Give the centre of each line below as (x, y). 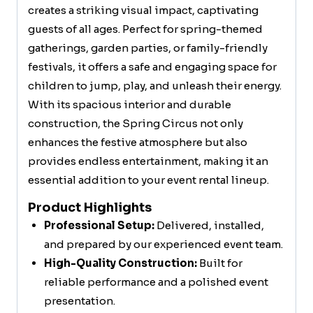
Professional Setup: (99, 225)
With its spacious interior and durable (130, 104)
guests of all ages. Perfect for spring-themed (145, 29)
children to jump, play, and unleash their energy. (155, 86)
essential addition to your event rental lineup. (148, 180)
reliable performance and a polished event (156, 282)
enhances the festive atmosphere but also (138, 142)
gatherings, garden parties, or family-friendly (148, 48)
